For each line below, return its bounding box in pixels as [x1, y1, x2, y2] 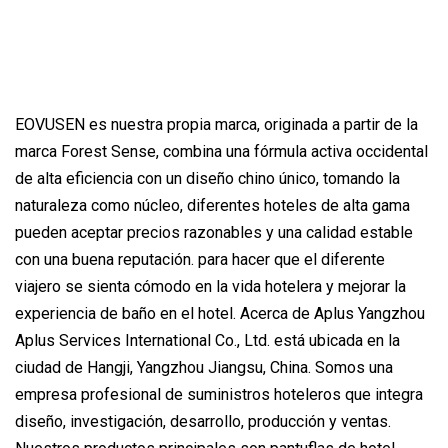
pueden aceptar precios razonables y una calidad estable [15, 223, 413, 243]
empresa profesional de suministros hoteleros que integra [15, 385, 423, 405]
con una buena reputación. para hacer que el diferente [15, 250, 385, 270]
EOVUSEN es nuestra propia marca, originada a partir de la [15, 115, 418, 135]
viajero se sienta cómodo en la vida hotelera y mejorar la [15, 277, 406, 297]
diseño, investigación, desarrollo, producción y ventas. [15, 412, 391, 432]
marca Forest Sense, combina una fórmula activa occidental [15, 142, 428, 162]
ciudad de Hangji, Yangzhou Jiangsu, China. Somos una [15, 358, 393, 378]
